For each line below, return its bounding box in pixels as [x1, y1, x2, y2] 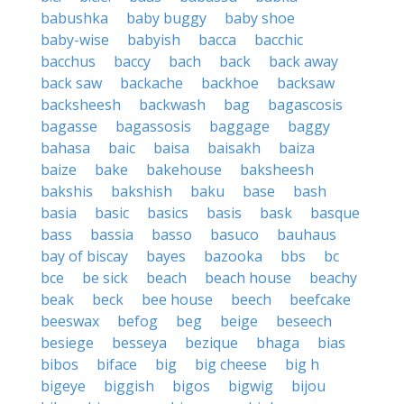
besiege [41, 333, 94, 353]
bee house [142, 289, 213, 309]
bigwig [228, 376, 273, 396]
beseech [276, 311, 332, 331]
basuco [210, 225, 259, 244]
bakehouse [146, 160, 222, 179]
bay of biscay [41, 246, 128, 266]
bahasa [41, 138, 90, 158]
